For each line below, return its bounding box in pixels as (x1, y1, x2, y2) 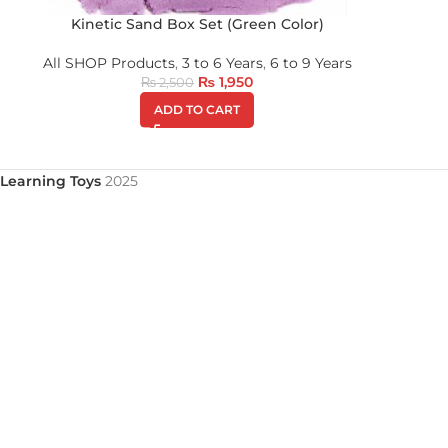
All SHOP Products (42, 54, 175, 72)
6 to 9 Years (269, 54, 352, 72)
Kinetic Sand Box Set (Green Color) (70, 15, 324, 33)
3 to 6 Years (181, 54, 263, 72)
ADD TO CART (154, 102, 240, 117)
